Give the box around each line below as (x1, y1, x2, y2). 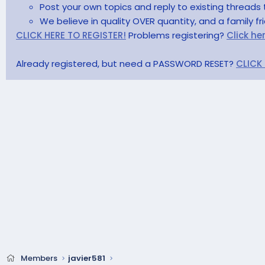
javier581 (67, 253, 105, 264)
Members (20, 253, 57, 264)
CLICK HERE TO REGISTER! (16, 28, 126, 41)
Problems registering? (126, 28, 227, 41)
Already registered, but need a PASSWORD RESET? (16, 57, 236, 70)
